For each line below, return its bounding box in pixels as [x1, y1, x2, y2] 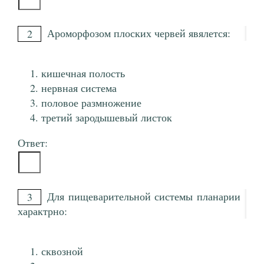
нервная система [41, 81, 117, 95]
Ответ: [18, 136, 48, 150]
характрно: [18, 204, 67, 219]
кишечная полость [41, 66, 125, 81]
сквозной [41, 244, 83, 259]
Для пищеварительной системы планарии [47, 189, 240, 204]
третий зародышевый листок [41, 110, 172, 125]
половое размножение [41, 95, 141, 110]
